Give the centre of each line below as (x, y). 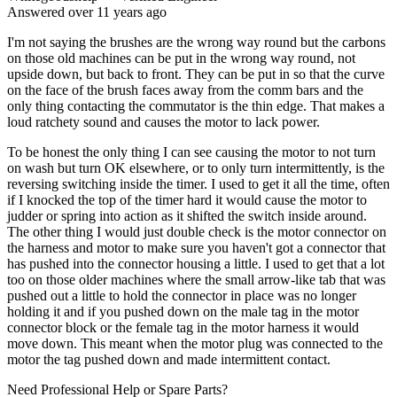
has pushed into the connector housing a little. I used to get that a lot (196, 263)
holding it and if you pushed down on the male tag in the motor (183, 311)
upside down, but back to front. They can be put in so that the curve (196, 74)
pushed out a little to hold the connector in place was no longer (182, 295)
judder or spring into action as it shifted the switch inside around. (187, 215)
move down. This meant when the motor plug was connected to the (195, 343)
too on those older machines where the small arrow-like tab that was (196, 279)
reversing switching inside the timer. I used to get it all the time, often (198, 183)
